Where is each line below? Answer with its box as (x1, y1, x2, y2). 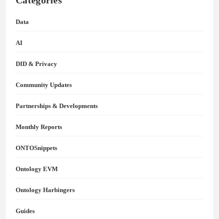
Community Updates (16, 81, 72, 89)
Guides (16, 207, 35, 215)
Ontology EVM (16, 165, 58, 173)
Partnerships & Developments (16, 102, 98, 110)
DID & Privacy (16, 60, 57, 68)
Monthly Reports (16, 123, 62, 131)
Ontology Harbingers (16, 186, 75, 194)
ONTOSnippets (16, 144, 57, 152)
